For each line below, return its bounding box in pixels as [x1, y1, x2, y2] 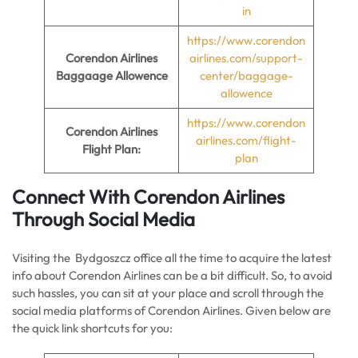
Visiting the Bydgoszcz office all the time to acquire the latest [12, 250, 332, 265]
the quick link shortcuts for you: [12, 320, 173, 336]
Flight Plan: [82, 141, 141, 157]
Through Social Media [12, 207, 195, 231]
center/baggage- [199, 68, 293, 83]
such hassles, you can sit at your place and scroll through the [12, 285, 324, 300]
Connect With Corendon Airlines [12, 185, 284, 209]
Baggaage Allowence [55, 68, 168, 83]
